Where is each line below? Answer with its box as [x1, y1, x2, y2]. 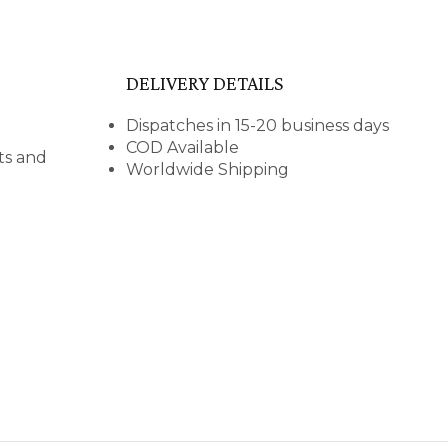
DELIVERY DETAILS [126, 72, 283, 94]
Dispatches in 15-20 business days [126, 116, 389, 135]
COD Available [126, 138, 239, 157]
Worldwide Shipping [126, 160, 289, 179]
